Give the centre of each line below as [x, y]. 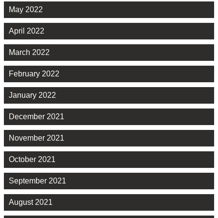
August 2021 [31, 202]
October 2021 [32, 160]
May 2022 [26, 10]
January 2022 [32, 95]
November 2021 [36, 138]
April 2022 [27, 31]
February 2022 [34, 74]
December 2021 [36, 117]
